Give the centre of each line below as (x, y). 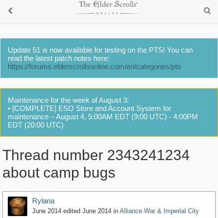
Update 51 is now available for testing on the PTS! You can (100, 50)
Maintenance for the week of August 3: (68, 100)
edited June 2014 (87, 211)
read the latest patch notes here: (59, 58)
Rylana (43, 201)
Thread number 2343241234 (96, 155)
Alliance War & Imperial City (159, 211)
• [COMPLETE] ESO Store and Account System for (90, 108)
